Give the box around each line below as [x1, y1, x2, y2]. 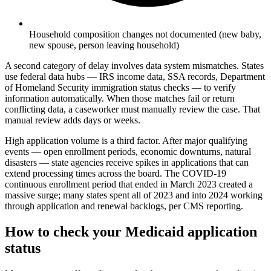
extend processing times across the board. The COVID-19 [5, 168, 226, 179]
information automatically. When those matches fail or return [5, 93, 235, 104]
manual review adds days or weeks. [5, 115, 140, 126]
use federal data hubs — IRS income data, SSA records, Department [5, 71, 265, 82]
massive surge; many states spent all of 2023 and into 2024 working [5, 190, 263, 201]
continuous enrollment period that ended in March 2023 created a [5, 179, 253, 190]
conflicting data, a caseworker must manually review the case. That [5, 104, 260, 115]
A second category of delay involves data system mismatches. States [5, 60, 264, 71]
